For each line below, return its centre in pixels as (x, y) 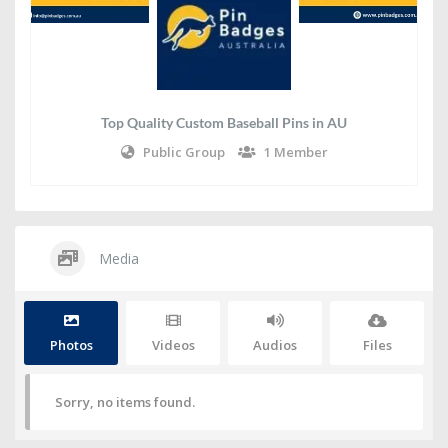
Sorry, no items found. (125, 402)
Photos (71, 345)
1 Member (295, 152)
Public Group (183, 152)
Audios (275, 345)
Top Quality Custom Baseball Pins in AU (224, 122)
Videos (173, 345)
